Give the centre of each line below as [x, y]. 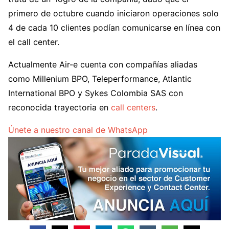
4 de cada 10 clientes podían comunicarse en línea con [114, 27]
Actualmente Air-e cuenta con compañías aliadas [103, 64]
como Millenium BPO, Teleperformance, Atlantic [100, 78]
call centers [133, 107]
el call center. [34, 42]
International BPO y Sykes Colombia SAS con [96, 93]
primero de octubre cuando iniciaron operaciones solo [113, 13]
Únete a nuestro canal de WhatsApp [78, 130]
